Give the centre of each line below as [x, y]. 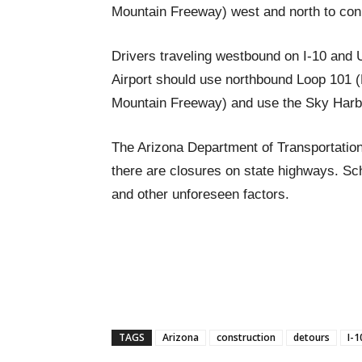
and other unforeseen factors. [200, 194]
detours [311, 337]
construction [246, 337]
